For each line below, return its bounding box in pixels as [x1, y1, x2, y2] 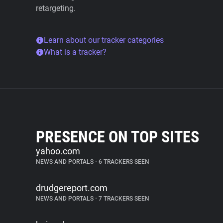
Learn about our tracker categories [44, 35, 164, 45]
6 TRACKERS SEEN [97, 158, 149, 165]
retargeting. [36, 3, 76, 13]
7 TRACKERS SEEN [97, 195, 149, 202]
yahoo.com [36, 146, 80, 156]
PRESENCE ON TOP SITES [36, 127, 199, 146]
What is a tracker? [44, 47, 107, 57]
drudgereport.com [36, 183, 108, 193]
